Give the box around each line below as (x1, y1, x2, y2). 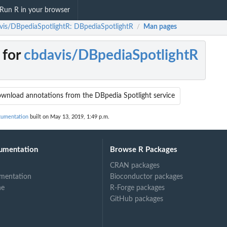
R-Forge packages (110, 184, 165, 192)
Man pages (143, 23, 177, 31)
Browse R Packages (110, 145, 178, 154)
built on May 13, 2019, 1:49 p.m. (28, 114, 109, 120)
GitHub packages (110, 195, 164, 203)
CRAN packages (110, 162, 160, 169)
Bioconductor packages (110, 173, 183, 180)
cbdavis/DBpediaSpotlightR (24, 48, 198, 63)
